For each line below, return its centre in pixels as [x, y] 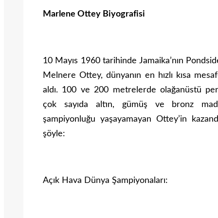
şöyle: [54, 134]
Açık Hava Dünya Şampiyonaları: [105, 181]
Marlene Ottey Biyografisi [94, 14]
